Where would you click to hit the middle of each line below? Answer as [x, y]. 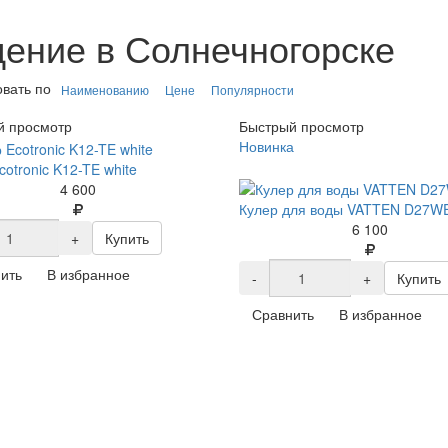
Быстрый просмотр [301, 126]
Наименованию [104, 90]
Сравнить [282, 313]
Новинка [266, 146]
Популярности [252, 90]
